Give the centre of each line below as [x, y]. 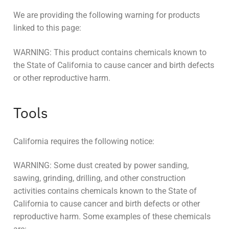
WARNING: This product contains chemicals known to [110, 53]
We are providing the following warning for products [107, 15]
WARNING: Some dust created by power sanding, [101, 166]
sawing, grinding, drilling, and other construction [99, 178]
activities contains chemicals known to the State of [105, 191]
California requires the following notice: [84, 141]
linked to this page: [47, 28]
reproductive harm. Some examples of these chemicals [112, 217]
